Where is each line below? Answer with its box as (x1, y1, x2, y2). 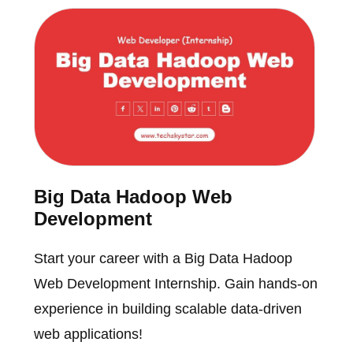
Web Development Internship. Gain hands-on (33, 276, 318, 292)
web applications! (33, 326, 143, 343)
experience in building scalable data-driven (33, 301, 302, 318)
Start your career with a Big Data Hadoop (33, 251, 292, 267)
